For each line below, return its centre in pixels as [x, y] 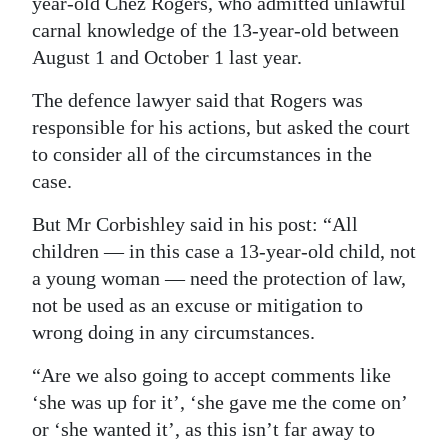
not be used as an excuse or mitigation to [197, 305]
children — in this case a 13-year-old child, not [224, 251]
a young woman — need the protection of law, [219, 278]
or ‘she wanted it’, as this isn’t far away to [203, 429]
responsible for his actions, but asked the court [221, 127]
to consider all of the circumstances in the [202, 154]
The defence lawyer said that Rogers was [197, 100]
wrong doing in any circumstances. [173, 332]
